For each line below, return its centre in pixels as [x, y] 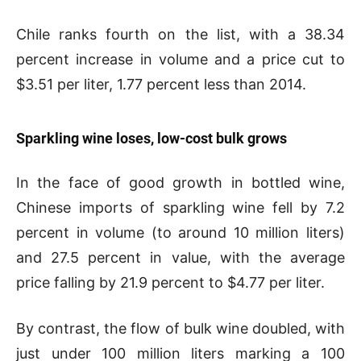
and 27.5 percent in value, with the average [180, 257]
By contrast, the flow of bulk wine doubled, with [180, 328]
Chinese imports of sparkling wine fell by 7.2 [180, 207]
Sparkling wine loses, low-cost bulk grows [151, 138]
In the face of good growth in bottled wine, [180, 182]
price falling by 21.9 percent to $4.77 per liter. [170, 282]
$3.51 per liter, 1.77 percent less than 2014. [161, 84]
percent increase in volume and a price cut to [180, 59]
